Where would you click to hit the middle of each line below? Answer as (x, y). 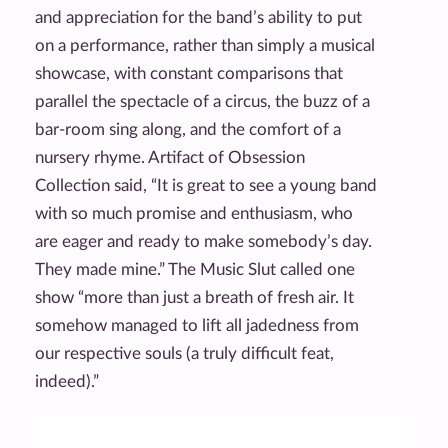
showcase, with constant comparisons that (189, 73)
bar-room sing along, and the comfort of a (188, 129)
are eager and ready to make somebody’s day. (203, 241)
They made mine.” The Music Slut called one (195, 269)
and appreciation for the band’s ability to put (198, 17)
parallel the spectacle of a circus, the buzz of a (202, 101)
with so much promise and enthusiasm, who (194, 213)
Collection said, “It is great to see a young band (206, 185)
